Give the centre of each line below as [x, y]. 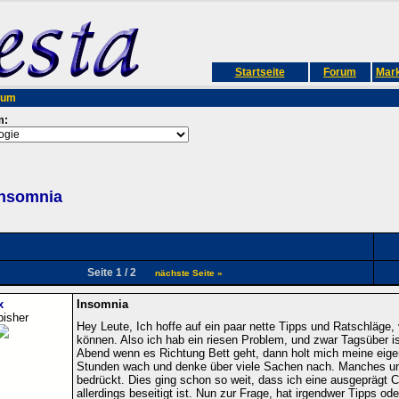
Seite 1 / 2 [118, 272]
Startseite [260, 72]
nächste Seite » [188, 273]
